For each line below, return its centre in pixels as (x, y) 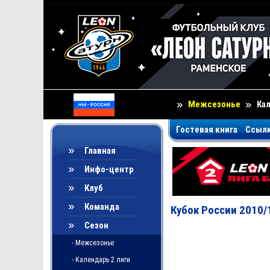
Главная (100, 151)
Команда (102, 207)
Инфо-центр (109, 169)
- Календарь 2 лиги (101, 260)
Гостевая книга (207, 130)
